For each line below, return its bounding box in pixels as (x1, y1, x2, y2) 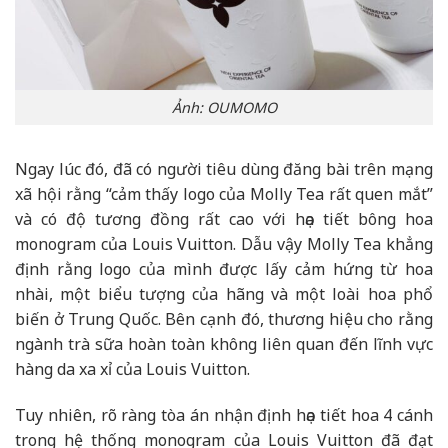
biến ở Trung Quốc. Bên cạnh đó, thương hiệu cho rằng (15, 307, 433, 330)
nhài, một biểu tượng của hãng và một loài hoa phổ (15, 282, 433, 305)
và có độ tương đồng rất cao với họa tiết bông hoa (15, 207, 433, 230)
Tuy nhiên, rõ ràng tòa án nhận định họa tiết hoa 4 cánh (15, 403, 433, 426)
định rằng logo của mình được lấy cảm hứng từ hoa (15, 257, 433, 280)
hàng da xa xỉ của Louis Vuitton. (15, 357, 250, 380)
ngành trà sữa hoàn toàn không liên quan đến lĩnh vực (15, 332, 433, 355)
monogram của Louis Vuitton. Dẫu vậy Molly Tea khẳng (15, 232, 433, 255)
